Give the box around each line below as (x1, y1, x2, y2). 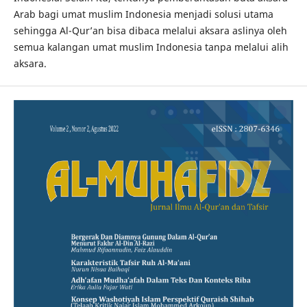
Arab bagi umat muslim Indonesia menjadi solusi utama (13, 8, 273, 21)
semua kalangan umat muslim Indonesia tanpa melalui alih (13, 40, 288, 54)
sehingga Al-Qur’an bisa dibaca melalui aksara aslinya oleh (13, 24, 287, 38)
